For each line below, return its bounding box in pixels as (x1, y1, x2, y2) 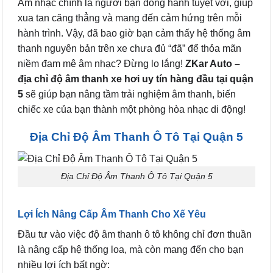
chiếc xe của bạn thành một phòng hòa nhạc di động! (18, 104, 246, 115)
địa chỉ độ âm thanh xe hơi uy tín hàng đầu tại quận (18, 74, 253, 84)
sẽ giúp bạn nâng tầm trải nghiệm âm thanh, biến (23, 89, 236, 99)
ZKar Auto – (185, 58, 240, 69)
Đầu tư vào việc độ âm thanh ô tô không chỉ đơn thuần (18, 229, 252, 240)
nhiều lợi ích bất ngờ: (18, 260, 110, 271)
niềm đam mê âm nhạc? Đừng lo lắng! (18, 58, 185, 69)
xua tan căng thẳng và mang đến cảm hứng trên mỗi (18, 13, 242, 23)
